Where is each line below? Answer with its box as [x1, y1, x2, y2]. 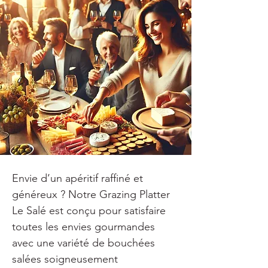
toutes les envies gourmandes [12, 220, 158, 233]
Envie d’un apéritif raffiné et [12, 172, 146, 185]
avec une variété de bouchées [12, 236, 158, 249]
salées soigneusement [12, 252, 121, 266]
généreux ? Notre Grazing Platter [12, 188, 173, 201]
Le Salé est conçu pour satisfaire [12, 204, 169, 217]
